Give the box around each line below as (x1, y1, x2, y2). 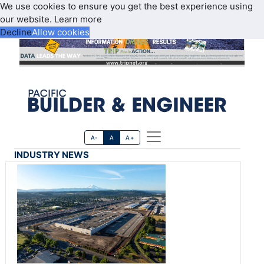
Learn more (54, 14, 102, 25)
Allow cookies (32, 27, 90, 38)
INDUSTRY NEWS (14, 149, 89, 161)
